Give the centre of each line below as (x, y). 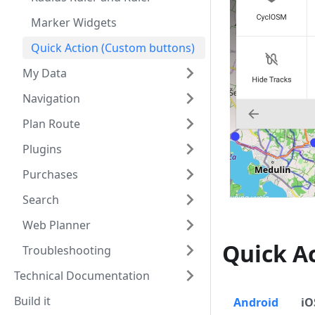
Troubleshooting (67, 250)
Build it (32, 301)
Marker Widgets (74, 22)
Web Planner (57, 225)
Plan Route (51, 124)
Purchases (50, 174)
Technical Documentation (82, 276)
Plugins (42, 149)
